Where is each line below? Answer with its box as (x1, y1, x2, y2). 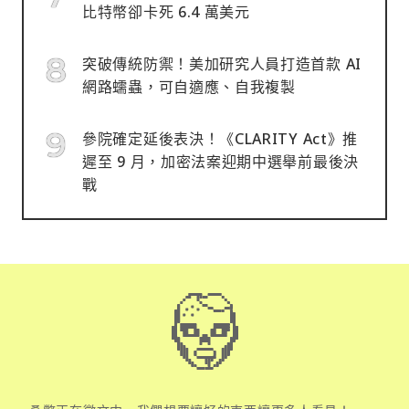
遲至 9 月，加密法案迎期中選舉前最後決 (82, 151, 359, 172)
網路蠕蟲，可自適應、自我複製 (82, 76, 296, 97)
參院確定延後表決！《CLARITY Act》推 (82, 128, 359, 149)
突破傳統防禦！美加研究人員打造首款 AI (82, 53, 362, 74)
